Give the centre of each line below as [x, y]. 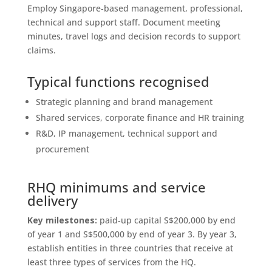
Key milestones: [62, 220]
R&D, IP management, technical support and [126, 133]
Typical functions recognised [118, 81]
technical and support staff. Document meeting [124, 22]
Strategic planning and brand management [124, 101]
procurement [62, 149]
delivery [52, 200]
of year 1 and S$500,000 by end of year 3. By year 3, [132, 234]
